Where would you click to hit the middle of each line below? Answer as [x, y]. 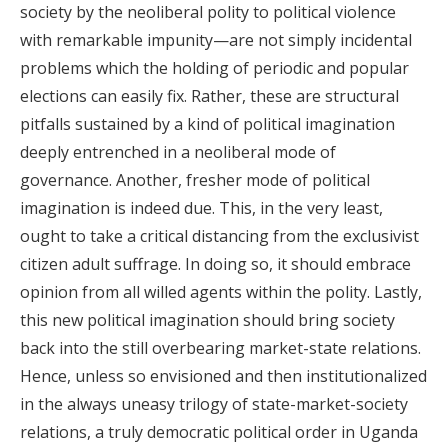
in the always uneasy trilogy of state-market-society [214, 404]
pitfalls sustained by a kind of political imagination [207, 124]
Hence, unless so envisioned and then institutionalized [223, 376]
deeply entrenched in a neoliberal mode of [178, 152]
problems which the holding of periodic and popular [214, 68]
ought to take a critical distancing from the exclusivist [219, 236]
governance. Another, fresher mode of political [195, 180]
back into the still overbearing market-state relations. [220, 348]
